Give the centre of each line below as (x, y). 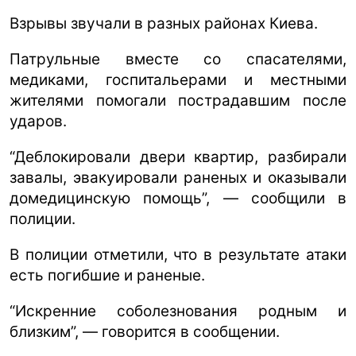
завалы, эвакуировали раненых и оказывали (178, 177)
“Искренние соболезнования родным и (178, 311)
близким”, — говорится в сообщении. (145, 331)
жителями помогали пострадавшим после (178, 100)
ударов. (38, 121)
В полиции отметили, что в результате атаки (178, 254)
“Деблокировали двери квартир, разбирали (178, 157)
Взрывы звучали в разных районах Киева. (164, 23)
